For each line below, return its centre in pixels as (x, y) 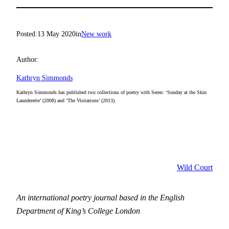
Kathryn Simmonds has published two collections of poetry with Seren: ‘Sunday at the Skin (111, 93)
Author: (28, 60)
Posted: (27, 33)
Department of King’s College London (78, 211)
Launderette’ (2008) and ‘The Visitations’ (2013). (66, 101)
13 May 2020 (56, 33)
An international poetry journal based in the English (100, 197)
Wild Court (195, 168)
